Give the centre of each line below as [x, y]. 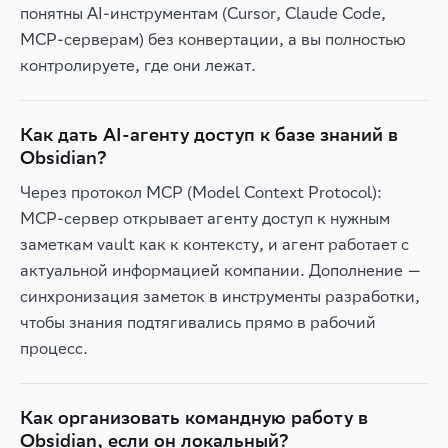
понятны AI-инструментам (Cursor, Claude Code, [203, 13]
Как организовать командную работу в [194, 417]
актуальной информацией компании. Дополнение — [221, 270]
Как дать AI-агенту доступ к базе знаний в [209, 134]
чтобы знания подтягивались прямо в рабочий [198, 322]
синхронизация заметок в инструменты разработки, [220, 296]
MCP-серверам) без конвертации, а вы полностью [213, 39]
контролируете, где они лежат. [138, 65]
